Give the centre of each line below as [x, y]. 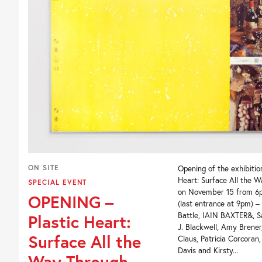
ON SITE [44, 168]
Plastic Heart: [80, 222]
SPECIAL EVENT [58, 182]
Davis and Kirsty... [208, 250]
